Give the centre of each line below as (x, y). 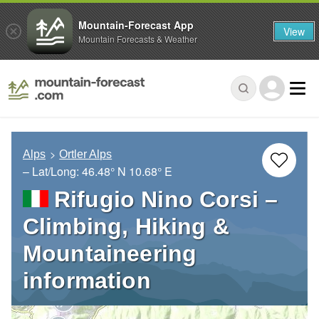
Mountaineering (110, 254)
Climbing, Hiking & (126, 227)
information (87, 281)
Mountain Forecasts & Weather (138, 38)
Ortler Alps (86, 155)
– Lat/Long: (52, 172)
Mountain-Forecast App (136, 25)
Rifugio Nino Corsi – (166, 200)
